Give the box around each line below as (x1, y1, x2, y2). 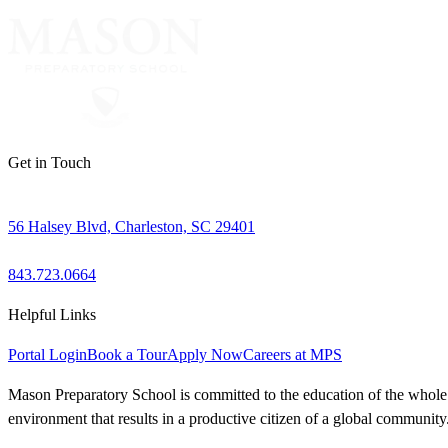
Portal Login (8, 346, 87, 364)
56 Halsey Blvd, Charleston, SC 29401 (8, 218, 255, 236)
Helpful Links (8, 306, 96, 324)
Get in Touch (8, 154, 91, 172)
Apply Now (167, 346, 243, 364)
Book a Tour (87, 346, 167, 364)
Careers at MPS (243, 346, 342, 364)
